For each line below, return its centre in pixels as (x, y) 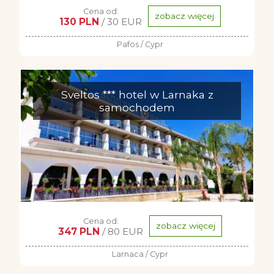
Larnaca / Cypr (140, 254)
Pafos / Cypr (140, 44)
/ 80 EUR (121, 231)
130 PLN (79, 22)
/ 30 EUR (120, 22)
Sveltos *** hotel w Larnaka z (137, 94)
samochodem (137, 107)
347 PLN (79, 231)
